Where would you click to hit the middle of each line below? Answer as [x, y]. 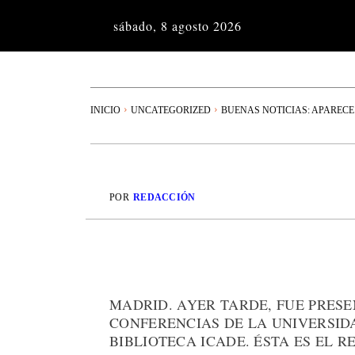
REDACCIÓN [164, 198]
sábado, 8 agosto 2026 [177, 26]
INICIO [105, 110]
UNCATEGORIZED [171, 110]
